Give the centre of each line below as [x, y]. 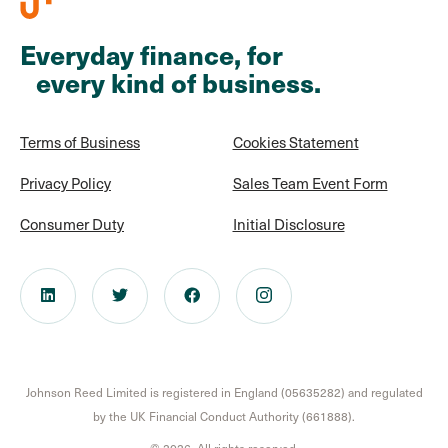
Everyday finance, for [151, 54]
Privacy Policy [65, 183]
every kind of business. [170, 82]
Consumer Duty [72, 224]
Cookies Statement [295, 142]
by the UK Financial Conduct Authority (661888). [224, 416]
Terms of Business [80, 142]
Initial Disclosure [288, 224]
